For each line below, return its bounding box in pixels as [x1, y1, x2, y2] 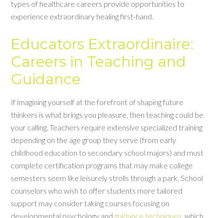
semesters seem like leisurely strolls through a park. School [11, 173, 203, 182]
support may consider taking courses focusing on [11, 199, 170, 208]
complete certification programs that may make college [11, 161, 193, 170]
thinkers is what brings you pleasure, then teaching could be [11, 110, 204, 119]
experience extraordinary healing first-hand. [11, 12, 154, 21]
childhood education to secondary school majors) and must [11, 148, 204, 157]
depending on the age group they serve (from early [11, 135, 177, 145]
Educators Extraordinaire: [11, 35, 194, 53]
